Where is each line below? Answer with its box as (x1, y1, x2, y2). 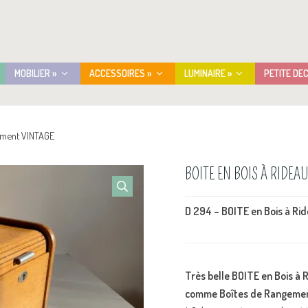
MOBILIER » (14, 67, 57, 79)
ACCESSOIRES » (89, 67, 152, 79)
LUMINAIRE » (184, 67, 232, 79)
